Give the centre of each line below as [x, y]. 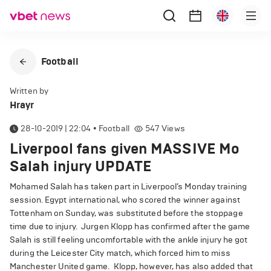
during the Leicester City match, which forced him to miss [120, 253]
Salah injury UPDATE [80, 166]
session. [26, 200]
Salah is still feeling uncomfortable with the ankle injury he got [129, 240]
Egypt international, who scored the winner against [142, 200]
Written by [29, 91]
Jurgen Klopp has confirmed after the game [166, 227]
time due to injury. [44, 227]
